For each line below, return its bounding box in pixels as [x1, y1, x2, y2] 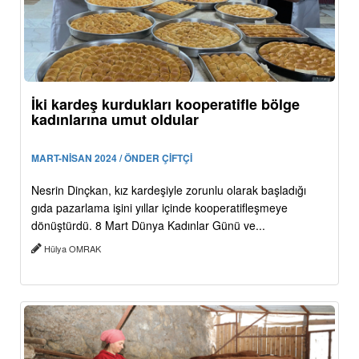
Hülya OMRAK [42, 242, 103, 256]
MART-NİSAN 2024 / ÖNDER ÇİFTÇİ [31, 151, 192, 166]
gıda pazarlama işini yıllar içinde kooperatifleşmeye [31, 200, 288, 216]
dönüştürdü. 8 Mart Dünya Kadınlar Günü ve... [31, 217, 265, 234]
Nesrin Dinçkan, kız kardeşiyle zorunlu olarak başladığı [31, 182, 306, 199]
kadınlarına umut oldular [31, 109, 199, 131]
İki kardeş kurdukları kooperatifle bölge [31, 94, 300, 115]
